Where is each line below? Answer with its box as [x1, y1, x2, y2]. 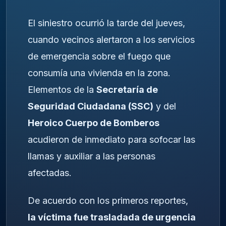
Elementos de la [28, 84, 96, 95]
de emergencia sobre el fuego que [28, 51, 171, 62]
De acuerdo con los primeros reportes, [28, 195, 188, 206]
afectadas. [28, 167, 72, 179]
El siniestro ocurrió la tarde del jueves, [28, 18, 185, 29]
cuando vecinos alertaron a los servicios [28, 34, 195, 45]
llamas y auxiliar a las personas [28, 151, 155, 162]
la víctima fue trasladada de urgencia [28, 211, 196, 222]
